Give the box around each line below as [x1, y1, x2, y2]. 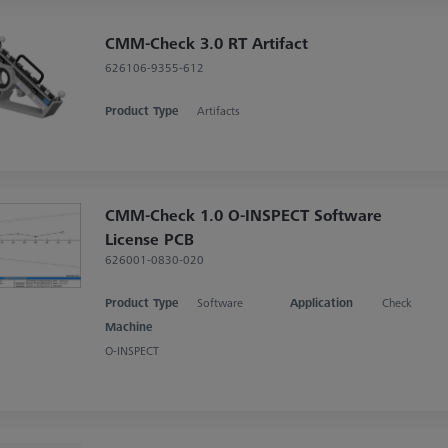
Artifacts [197, 101, 241, 119]
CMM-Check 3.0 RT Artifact [104, 31, 308, 54]
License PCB [104, 227, 194, 250]
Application [289, 293, 353, 311]
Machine [104, 317, 152, 335]
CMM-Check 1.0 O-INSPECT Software [104, 203, 382, 226]
